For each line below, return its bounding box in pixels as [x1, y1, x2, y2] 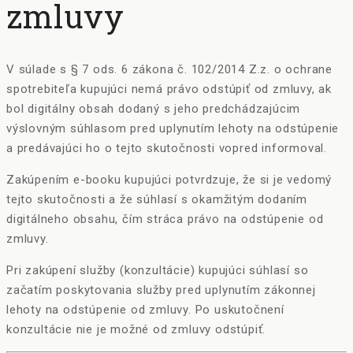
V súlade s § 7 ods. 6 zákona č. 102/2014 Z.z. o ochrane [6, 62, 333, 77]
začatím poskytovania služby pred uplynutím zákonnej [6, 283, 316, 298]
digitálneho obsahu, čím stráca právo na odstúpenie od [6, 212, 324, 227]
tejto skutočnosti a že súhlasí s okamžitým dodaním [6, 192, 307, 207]
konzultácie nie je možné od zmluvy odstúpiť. [6, 322, 266, 337]
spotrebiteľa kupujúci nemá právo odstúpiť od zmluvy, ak [6, 82, 332, 97]
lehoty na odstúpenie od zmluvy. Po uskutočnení [6, 303, 284, 318]
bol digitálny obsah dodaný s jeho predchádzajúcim [6, 102, 301, 117]
